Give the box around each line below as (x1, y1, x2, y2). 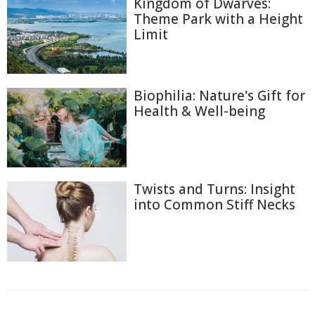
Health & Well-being (134, 102, 265, 121)
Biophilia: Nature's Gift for (134, 86, 305, 105)
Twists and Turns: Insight (134, 180, 295, 199)
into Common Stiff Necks (134, 195, 295, 214)
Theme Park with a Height (134, 10, 303, 29)
